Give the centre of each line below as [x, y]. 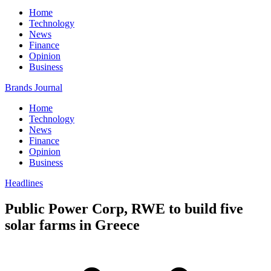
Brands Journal [34, 87]
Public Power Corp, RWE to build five [124, 208]
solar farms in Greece [72, 225]
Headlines [24, 183]
